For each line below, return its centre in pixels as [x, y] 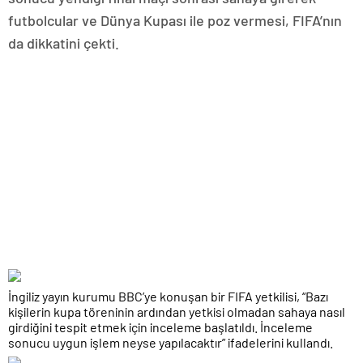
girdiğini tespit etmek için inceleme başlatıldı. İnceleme [160, 327]
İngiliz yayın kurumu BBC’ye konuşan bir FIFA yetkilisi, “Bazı [168, 296]
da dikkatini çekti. [64, 43]
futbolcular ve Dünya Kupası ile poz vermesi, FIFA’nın [175, 20]
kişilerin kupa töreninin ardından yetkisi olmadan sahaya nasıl [177, 311]
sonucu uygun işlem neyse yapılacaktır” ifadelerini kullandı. [171, 342]
